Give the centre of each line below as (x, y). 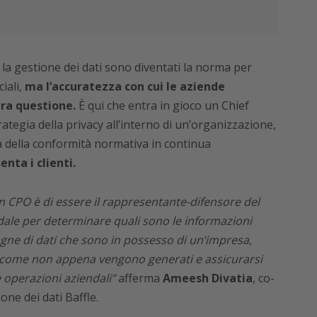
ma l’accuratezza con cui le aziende (125, 87)
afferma (137, 278)
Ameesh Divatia (206, 278)
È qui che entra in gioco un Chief (162, 106)
